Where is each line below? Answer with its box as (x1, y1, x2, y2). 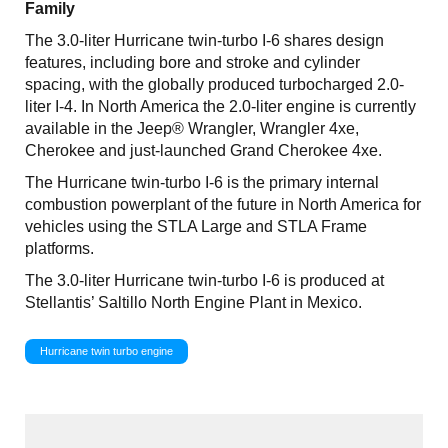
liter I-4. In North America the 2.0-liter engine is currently (25, 97, 416, 115)
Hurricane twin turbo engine (40, 344, 173, 357)
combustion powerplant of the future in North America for (25, 195, 421, 213)
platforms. (25, 239, 94, 257)
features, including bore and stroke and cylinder (25, 53, 360, 71)
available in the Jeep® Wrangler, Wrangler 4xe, (25, 119, 359, 137)
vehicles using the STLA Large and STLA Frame (25, 217, 367, 235)
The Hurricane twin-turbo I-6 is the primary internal (25, 173, 379, 191)
